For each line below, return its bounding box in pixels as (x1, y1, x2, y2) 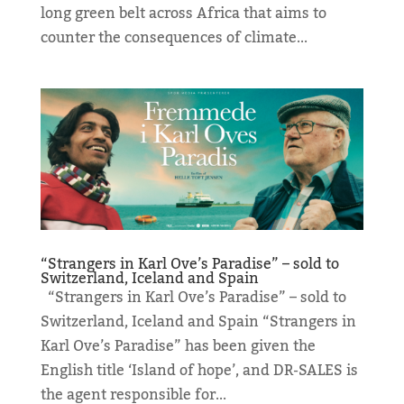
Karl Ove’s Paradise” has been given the (40, 332, 316, 362)
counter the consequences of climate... (40, 23, 308, 52)
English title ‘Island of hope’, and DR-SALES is (40, 356, 358, 386)
